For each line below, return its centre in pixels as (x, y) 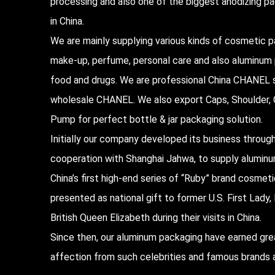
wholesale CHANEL (92, 99)
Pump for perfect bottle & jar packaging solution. (157, 119)
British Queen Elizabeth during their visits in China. (156, 217)
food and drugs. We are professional (130, 80)
